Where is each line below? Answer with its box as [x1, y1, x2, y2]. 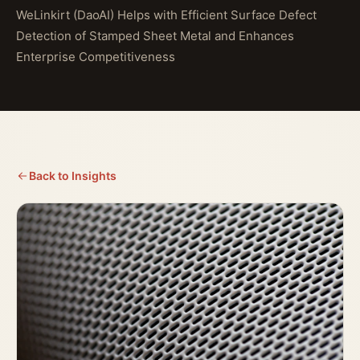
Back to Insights [29, 168, 117, 182]
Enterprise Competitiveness [16, 48, 175, 64]
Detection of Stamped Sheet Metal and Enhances [16, 27, 294, 43]
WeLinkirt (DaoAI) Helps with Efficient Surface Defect [16, 6, 317, 22]
